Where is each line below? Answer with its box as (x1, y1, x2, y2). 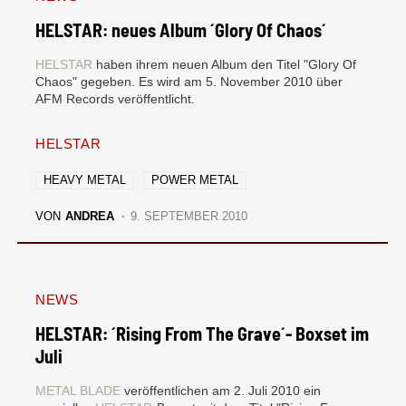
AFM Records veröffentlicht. (35, 91, 195, 106)
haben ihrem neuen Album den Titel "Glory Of (92, 56, 356, 72)
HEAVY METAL (43, 172, 126, 187)
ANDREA (65, 208, 114, 223)
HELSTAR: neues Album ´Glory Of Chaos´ (35, 18, 326, 41)
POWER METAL (151, 172, 238, 187)
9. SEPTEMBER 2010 (130, 208, 248, 223)
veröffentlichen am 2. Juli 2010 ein (121, 382, 321, 398)
